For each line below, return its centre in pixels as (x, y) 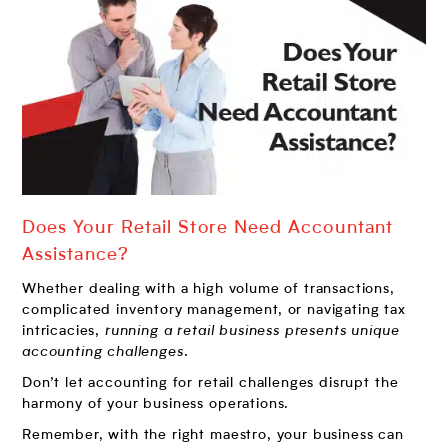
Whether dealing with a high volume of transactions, (208, 288)
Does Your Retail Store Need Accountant (208, 227)
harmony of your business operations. (156, 403)
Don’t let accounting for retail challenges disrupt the (210, 382)
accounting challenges (103, 351)
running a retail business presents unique (252, 330)
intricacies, (63, 330)
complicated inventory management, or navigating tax (214, 309)
